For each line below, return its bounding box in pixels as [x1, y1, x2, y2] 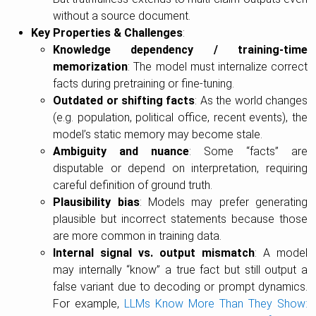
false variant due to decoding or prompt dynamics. [53, 280, 308, 294]
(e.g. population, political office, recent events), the [53, 111, 308, 125]
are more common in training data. [53, 229, 222, 243]
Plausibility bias [53, 195, 140, 209]
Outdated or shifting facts [53, 94, 195, 108]
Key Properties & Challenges [30, 26, 183, 40]
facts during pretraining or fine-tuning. [53, 77, 235, 91]
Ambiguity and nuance [53, 145, 190, 159]
